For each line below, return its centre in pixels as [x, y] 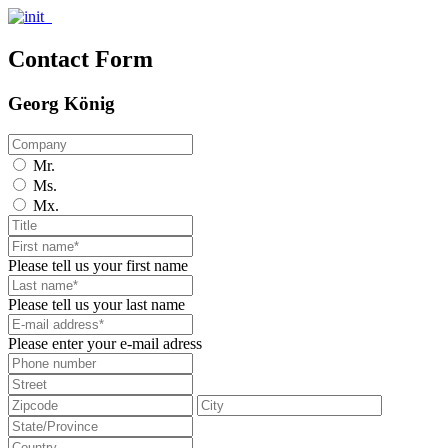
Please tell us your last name [96, 304]
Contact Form [80, 58]
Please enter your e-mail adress [105, 343]
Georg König [61, 103]
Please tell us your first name [98, 265]
